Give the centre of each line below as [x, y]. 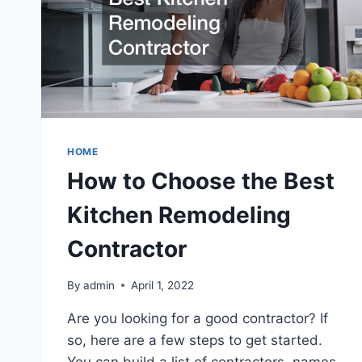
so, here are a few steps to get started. [195, 340]
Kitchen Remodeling [179, 215]
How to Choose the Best [201, 181]
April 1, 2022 [163, 285]
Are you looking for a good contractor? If [198, 318]
